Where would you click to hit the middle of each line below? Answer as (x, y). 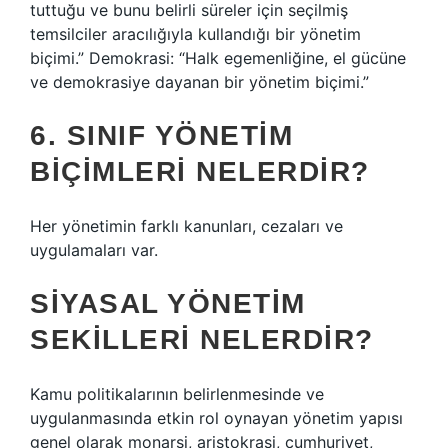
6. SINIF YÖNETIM (161, 135)
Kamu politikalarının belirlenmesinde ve (177, 394)
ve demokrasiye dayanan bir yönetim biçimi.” (199, 82)
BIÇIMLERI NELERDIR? (200, 171)
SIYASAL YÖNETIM (168, 303)
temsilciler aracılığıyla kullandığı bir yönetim (195, 34)
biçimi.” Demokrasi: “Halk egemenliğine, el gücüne (218, 58)
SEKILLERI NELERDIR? (202, 339)
